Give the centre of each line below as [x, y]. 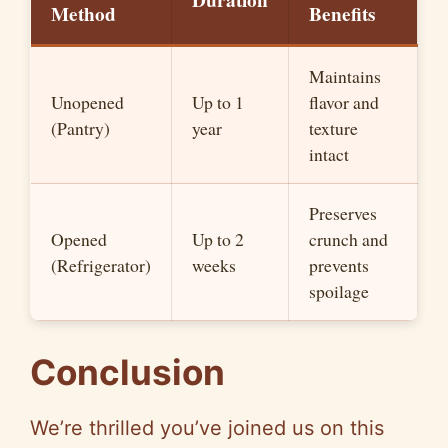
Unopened [87, 102]
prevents [339, 265]
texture [333, 128]
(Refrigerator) [101, 265]
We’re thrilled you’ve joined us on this [207, 428]
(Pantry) [80, 128]
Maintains [345, 76]
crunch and [348, 239]
